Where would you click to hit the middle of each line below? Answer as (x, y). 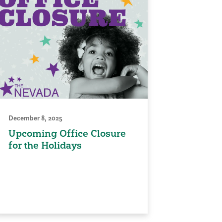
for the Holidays (45, 145)
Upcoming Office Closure (67, 134)
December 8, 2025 (35, 118)
